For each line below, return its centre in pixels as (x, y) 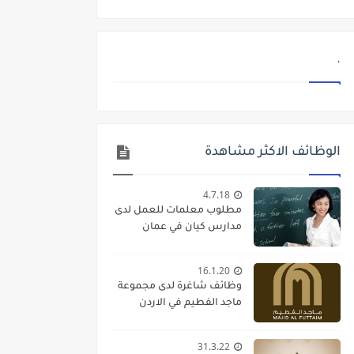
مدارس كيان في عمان (192, 228)
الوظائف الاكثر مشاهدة (273, 153)
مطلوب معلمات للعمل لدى (178, 211)
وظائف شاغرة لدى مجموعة (180, 287)
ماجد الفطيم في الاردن (190, 304)
